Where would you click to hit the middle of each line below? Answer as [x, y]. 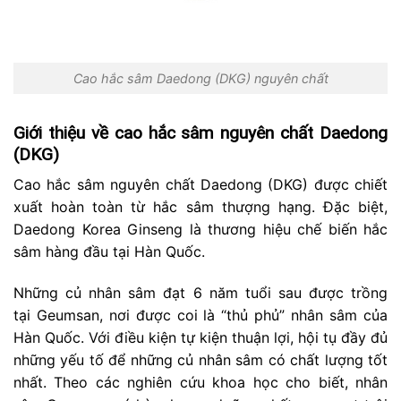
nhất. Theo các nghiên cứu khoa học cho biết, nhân [200, 383]
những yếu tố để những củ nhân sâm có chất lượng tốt [200, 360]
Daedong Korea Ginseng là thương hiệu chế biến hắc [200, 230]
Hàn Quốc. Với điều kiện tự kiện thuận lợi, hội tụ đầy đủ [200, 338]
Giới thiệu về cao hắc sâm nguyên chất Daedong [200, 132]
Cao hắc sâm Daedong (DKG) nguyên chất [200, 79]
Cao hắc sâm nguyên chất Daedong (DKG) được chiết [200, 185]
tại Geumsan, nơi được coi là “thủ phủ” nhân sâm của [200, 316]
